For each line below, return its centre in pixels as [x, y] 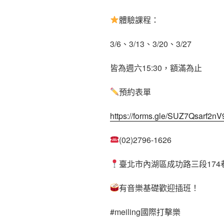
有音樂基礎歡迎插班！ [159, 187]
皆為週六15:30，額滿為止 [156, 67]
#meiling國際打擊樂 [145, 211]
